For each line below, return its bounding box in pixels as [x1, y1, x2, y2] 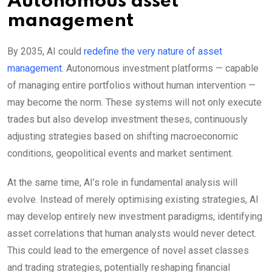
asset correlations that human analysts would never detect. [7, 227, 256, 239]
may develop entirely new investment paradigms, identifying [7, 210, 262, 222]
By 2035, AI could [7, 45, 84, 57]
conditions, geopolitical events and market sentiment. [7, 147, 233, 159]
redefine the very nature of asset [84, 45, 222, 57]
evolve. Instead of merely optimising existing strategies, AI [7, 193, 259, 205]
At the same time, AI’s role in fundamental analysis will [7, 176, 237, 188]
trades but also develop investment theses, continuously [7, 113, 248, 125]
